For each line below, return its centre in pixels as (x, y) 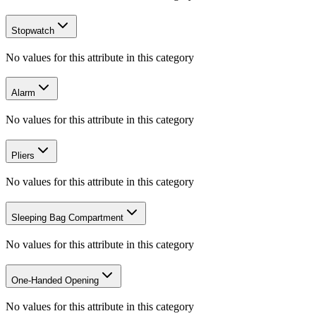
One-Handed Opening (55, 280)
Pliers (23, 155)
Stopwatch (33, 30)
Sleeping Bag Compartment (67, 218)
